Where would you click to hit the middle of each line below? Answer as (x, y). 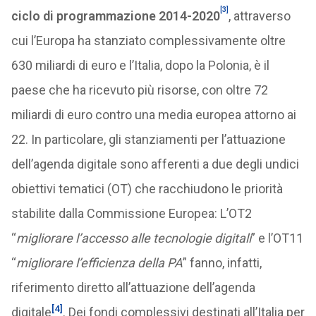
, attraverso (259, 16)
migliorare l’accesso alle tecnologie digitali (133, 238)
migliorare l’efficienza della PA (99, 263)
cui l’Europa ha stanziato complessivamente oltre (148, 41)
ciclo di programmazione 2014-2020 (115, 16)
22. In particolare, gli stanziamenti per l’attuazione (148, 140)
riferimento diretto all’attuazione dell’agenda (133, 288)
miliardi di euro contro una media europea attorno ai (153, 115)
